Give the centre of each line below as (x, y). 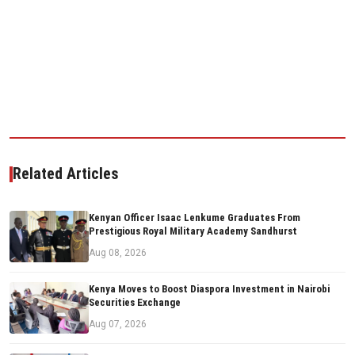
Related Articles (66, 174)
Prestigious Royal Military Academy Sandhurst (193, 231)
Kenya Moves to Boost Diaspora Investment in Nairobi (209, 289)
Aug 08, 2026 (118, 253)
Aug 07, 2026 (118, 324)
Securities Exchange (135, 303)
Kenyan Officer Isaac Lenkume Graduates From (195, 218)
